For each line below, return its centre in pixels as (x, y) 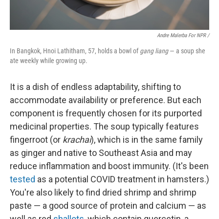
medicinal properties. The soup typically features (104, 126)
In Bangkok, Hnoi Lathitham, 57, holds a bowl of (75, 51)
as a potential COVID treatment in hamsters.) (122, 179)
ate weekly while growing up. (49, 61)
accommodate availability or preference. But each (106, 100)
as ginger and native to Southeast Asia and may (101, 153)
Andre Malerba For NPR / (183, 35)
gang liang (154, 51)
